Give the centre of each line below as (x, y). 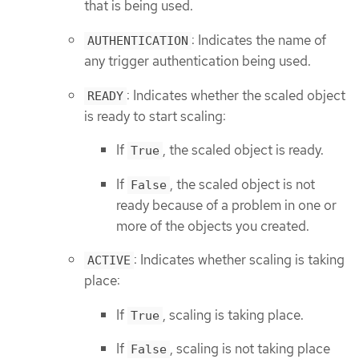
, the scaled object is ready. (243, 150)
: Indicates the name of (259, 40)
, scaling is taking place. (233, 315)
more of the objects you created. (213, 226)
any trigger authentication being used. (198, 61)
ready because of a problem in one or (226, 205)
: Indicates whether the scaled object (236, 95)
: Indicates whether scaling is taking (239, 260)
